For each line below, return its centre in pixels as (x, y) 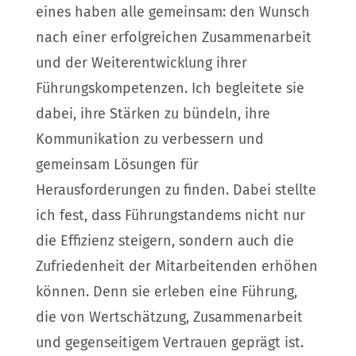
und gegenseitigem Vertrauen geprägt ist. (169, 342)
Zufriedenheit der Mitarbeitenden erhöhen (176, 266)
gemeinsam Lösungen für (117, 164)
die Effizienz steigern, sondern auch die (164, 240)
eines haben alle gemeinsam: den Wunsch (172, 12)
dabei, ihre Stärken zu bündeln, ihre (153, 113)
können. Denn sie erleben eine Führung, (166, 291)
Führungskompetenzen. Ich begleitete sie (170, 88)
